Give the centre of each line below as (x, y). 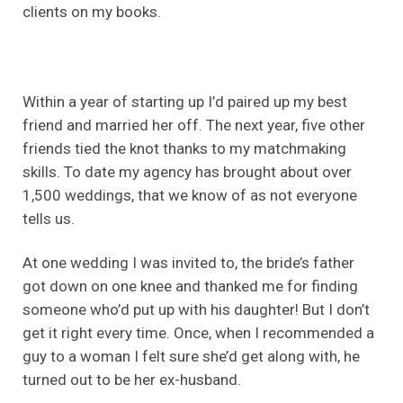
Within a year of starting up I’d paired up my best (185, 101)
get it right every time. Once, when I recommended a (198, 333)
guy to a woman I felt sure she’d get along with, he (191, 357)
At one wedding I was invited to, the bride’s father (188, 263)
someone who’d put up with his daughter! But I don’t (196, 310)
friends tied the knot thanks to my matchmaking (184, 148)
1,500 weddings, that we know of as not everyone (190, 195)
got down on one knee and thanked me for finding (190, 287)
